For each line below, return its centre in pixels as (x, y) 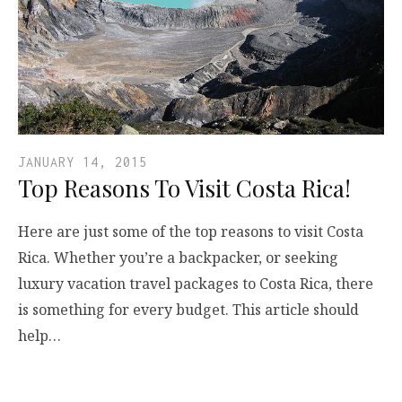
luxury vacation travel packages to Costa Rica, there (196, 283)
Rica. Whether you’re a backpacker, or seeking (178, 257)
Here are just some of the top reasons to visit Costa (191, 231)
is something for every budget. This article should (188, 309)
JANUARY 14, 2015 (83, 162)
